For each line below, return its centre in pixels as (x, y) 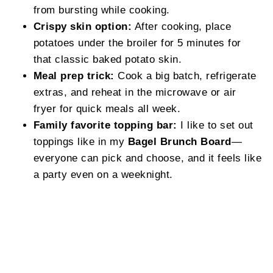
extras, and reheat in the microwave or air (135, 92)
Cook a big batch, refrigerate (185, 75)
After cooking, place (182, 26)
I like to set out (215, 125)
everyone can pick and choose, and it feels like (147, 158)
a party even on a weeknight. (103, 174)
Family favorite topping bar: (105, 125)
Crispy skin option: (83, 26)
